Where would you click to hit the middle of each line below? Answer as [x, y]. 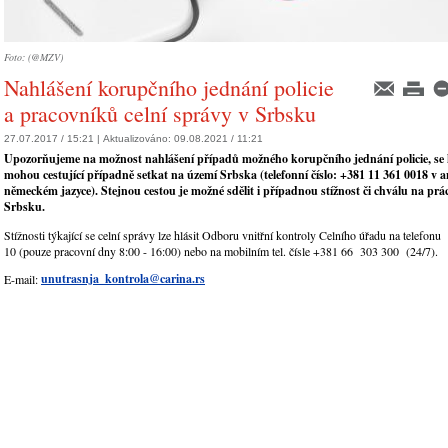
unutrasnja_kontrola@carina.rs [123, 279]
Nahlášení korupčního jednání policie [169, 87]
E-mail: [22, 279]
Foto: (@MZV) [33, 57]
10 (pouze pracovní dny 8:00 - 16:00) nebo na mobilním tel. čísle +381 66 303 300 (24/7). [221, 251]
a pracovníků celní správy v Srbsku [160, 113]
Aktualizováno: [138, 139]
